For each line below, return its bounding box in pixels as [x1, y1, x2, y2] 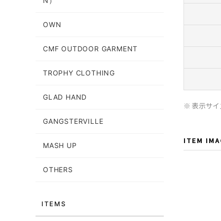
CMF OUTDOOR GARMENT [43, 44, 138, 53]
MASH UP [43, 141, 77, 149]
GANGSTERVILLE [43, 117, 104, 125]
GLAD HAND [43, 93, 87, 101]
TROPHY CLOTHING [43, 69, 115, 77]
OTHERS [43, 165, 73, 174]
